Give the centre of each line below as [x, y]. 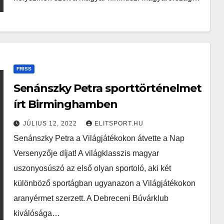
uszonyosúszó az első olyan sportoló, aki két [92, 168]
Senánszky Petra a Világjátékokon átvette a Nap [99, 138]
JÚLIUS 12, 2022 [51, 123]
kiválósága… [36, 213]
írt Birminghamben [65, 104]
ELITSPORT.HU [119, 123]
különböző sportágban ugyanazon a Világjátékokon [104, 183]
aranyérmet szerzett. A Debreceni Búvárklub [91, 198]
